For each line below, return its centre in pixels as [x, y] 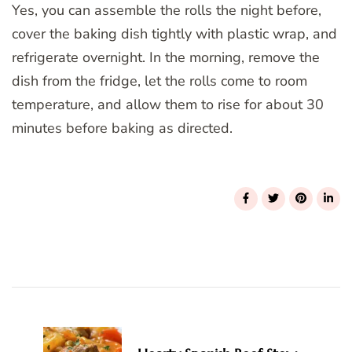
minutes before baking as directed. [122, 128]
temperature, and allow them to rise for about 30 [168, 104]
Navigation [81, 289]
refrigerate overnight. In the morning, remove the [166, 57]
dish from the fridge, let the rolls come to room [159, 81]
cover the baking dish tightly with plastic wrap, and [174, 33]
